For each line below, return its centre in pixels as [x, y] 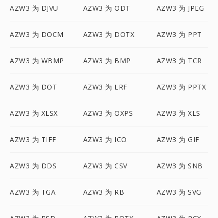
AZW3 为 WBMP [37, 61]
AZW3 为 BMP [107, 61]
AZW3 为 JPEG [180, 8]
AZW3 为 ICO [105, 139]
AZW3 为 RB [104, 192]
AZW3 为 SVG [179, 192]
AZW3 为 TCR [179, 61]
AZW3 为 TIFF [33, 139]
